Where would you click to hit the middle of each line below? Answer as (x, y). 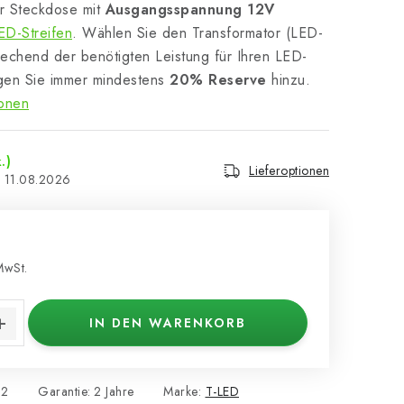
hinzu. (288, 80)
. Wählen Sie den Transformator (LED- (197, 33)
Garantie (63, 391)
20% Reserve (216, 80)
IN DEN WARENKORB (168, 323)
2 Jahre (114, 391)
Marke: (184, 391)
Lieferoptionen (289, 170)
